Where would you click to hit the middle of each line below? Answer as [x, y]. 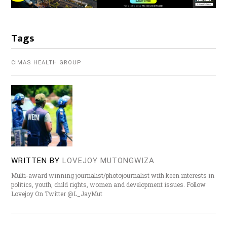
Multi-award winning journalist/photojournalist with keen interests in [113, 176]
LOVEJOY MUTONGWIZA [109, 161]
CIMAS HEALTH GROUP [47, 63]
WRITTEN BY [36, 161]
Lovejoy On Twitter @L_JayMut [57, 194]
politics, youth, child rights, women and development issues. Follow [109, 185]
